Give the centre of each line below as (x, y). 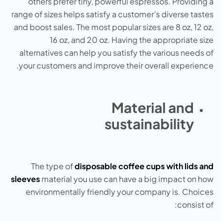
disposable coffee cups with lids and (144, 166)
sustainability (149, 124)
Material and (153, 108)
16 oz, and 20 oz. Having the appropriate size (132, 40)
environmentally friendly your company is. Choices (120, 191)
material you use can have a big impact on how (128, 179)
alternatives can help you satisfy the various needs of (116, 53)
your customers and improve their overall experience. (116, 66)
